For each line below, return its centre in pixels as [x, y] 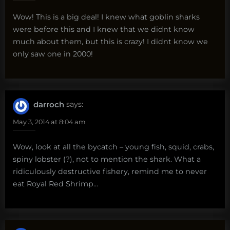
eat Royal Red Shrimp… [55, 184]
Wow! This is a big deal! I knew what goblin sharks [106, 17]
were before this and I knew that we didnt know [104, 30]
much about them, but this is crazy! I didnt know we [110, 42]
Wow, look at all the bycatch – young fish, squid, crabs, [113, 147]
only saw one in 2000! [53, 54]
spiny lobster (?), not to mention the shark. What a [107, 159]
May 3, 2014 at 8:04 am [49, 122]
